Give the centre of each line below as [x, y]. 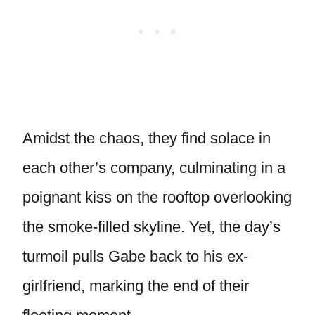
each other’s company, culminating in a [154, 168]
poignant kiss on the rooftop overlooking [157, 197]
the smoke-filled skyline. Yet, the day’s [152, 227]
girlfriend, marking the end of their [136, 286]
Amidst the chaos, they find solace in [147, 138]
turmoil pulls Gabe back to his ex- [135, 256]
